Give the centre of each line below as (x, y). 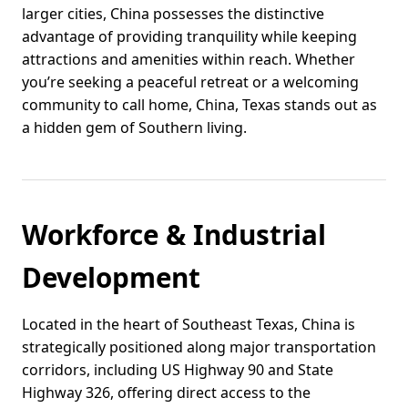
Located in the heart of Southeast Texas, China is (189, 325)
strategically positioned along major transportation (199, 347)
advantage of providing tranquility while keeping (189, 37)
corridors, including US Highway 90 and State (178, 370)
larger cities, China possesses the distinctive (173, 14)
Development (111, 278)
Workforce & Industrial (174, 235)
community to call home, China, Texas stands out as (199, 105)
